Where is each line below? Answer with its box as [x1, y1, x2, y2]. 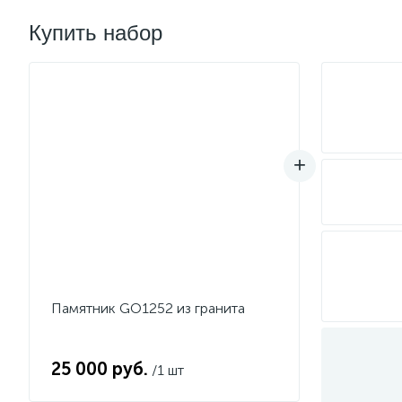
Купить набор [29, 21, 162, 45]
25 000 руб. [51, 358, 148, 380]
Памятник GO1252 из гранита [51, 300, 245, 317]
